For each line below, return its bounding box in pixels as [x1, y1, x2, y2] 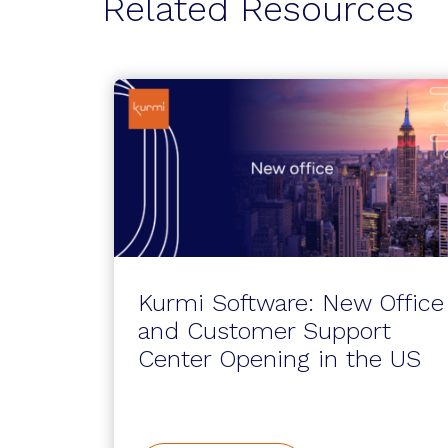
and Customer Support [138, 317, 391, 345]
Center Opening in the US [138, 345, 421, 373]
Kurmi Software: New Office [138, 289, 444, 317]
